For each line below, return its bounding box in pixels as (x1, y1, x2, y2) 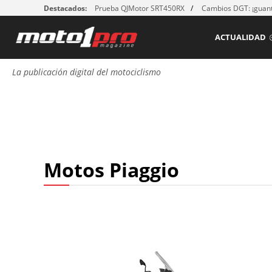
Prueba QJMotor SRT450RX (95, 3, 185, 13)
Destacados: (44, 3, 87, 13)
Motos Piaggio (44, 157, 179, 183)
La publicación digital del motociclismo (12, 66, 161, 78)
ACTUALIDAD (215, 32, 266, 42)
